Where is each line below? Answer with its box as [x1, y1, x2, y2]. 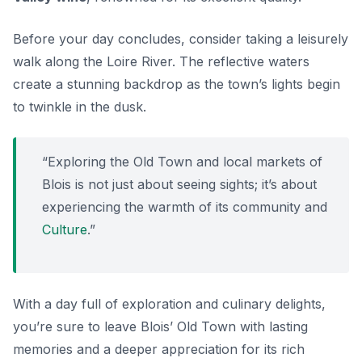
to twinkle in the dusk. [13, 99, 146, 116]
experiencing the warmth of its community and [42, 199, 327, 216]
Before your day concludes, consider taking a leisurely [13, 31, 348, 48]
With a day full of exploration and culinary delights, [13, 296, 326, 313]
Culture [42, 221, 87, 238]
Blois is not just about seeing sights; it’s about [42, 176, 317, 193]
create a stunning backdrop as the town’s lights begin [13, 76, 340, 93]
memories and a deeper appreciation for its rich [13, 341, 305, 358]
